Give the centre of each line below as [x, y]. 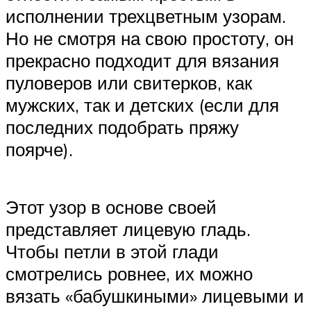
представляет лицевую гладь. [128, 229]
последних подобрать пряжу [122, 127]
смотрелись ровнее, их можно [129, 274]
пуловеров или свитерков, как [129, 83]
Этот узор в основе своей [111, 207]
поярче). [39, 150]
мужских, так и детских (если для [142, 105]
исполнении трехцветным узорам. [146, 16]
